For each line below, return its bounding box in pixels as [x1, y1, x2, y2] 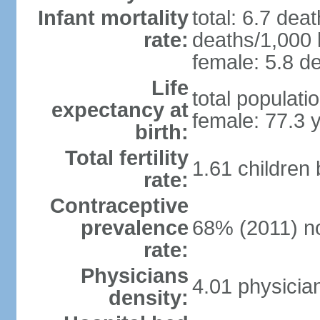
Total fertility [64, 146, 189, 169]
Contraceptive [49, 194, 189, 217]
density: [108, 286, 189, 309]
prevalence [80, 216, 189, 239]
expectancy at [51, 99, 189, 121]
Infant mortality [37, 6, 189, 29]
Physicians [80, 264, 189, 287]
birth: [134, 121, 189, 144]
